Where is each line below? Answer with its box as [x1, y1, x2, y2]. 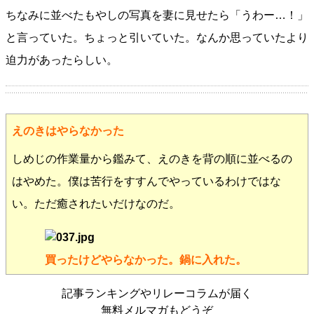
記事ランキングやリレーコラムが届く [62, 287, 252, 299]
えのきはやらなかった [12, 125, 124, 137]
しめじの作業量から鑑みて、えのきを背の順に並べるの [12, 153, 292, 165]
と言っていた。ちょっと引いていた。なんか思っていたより [6, 32, 308, 43]
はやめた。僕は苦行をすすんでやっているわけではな [12, 175, 281, 187]
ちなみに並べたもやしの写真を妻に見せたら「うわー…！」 [6, 9, 308, 21]
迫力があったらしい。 [6, 54, 118, 66]
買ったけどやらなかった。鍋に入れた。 [45, 254, 247, 266]
